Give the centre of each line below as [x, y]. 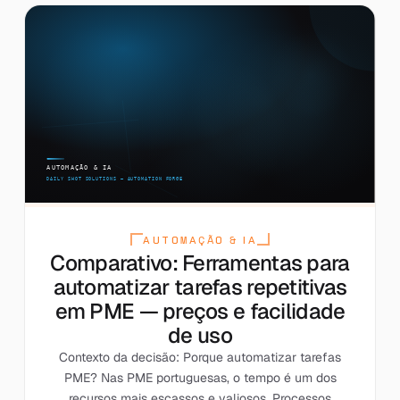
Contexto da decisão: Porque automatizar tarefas [200, 357]
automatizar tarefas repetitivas [200, 287]
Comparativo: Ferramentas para [200, 262]
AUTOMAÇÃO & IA [200, 240]
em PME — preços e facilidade [200, 311]
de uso [200, 335]
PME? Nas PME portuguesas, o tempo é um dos [200, 377]
